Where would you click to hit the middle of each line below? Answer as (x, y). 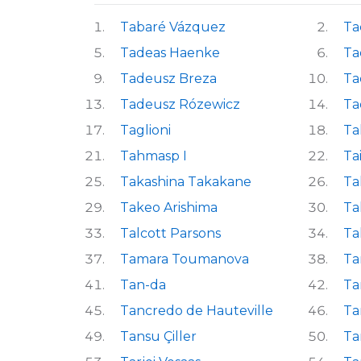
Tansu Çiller (158, 336)
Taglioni (145, 130)
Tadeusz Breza (168, 78)
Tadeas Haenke (170, 52)
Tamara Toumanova (185, 259)
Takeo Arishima (169, 207)
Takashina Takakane (186, 181)
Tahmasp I (154, 156)
